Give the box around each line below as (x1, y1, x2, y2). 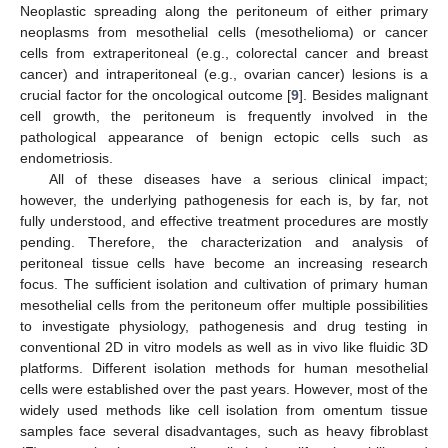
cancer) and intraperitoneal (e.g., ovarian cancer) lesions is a (20, 66, 428, 83)
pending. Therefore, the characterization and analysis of (20, 234, 428, 251)
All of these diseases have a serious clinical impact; (48, 171, 428, 188)
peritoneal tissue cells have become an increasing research (20, 255, 428, 272)
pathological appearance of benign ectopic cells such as (20, 129, 428, 146)
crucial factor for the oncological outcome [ (20, 87, 291, 104)
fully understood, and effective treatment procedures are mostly (20, 213, 428, 230)
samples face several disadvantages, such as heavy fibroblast (20, 423, 428, 440)
